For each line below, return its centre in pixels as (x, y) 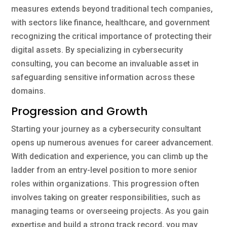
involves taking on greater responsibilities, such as (106, 197)
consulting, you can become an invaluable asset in (105, 63)
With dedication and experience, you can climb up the (110, 156)
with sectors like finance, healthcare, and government (111, 22)
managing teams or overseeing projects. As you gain (110, 211)
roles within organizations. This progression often (105, 183)
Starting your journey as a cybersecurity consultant (106, 129)
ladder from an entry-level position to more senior (104, 170)
